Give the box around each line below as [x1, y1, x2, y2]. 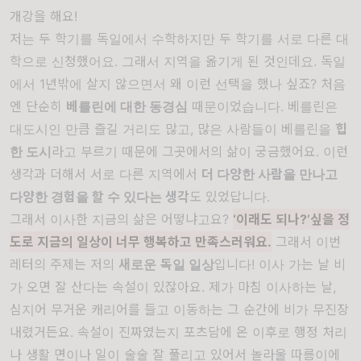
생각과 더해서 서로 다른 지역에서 [10, 166, 201, 183]
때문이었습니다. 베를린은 [188, 98, 338, 115]
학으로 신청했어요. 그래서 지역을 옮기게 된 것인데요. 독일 [10, 53, 346, 70]
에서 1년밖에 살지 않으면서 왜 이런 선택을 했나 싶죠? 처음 [10, 76, 346, 93]
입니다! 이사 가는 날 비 [214, 256, 346, 273]
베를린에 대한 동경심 [66, 98, 188, 115]
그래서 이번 [272, 234, 341, 251]
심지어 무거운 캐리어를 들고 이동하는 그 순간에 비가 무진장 [10, 301, 349, 318]
